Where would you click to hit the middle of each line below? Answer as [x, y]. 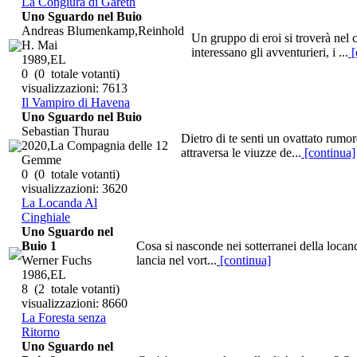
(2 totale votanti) [74, 288]
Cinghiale [46, 217]
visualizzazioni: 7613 [75, 88]
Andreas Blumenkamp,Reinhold [103, 30]
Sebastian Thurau [65, 131]
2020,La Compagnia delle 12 [95, 145]
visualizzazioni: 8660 [75, 303]
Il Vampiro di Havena [76, 102]
